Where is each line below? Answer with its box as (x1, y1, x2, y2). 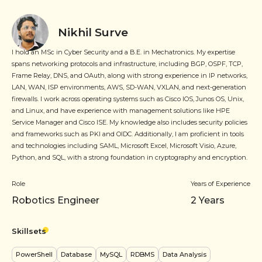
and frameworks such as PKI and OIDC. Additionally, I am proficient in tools (12, 129, 244, 138)
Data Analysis (163, 250, 206, 258)
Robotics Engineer (12, 194, 99, 206)
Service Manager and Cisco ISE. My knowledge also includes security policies (12, 118, 247, 126)
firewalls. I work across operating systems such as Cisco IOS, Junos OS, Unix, (12, 94, 244, 103)
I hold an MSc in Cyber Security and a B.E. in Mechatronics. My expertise (12, 47, 235, 56)
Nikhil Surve (57, 25, 128, 40)
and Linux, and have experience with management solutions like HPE (12, 106, 230, 115)
